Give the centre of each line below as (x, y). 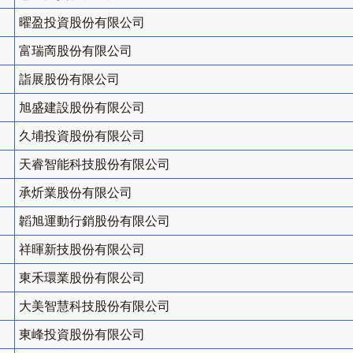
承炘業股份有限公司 (76, 193)
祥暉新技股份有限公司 (82, 250)
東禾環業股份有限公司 (82, 278)
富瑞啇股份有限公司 (76, 51)
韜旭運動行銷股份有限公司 (95, 221)
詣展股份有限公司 (69, 80)
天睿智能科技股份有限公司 (95, 165)
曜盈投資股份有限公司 (82, 23)
